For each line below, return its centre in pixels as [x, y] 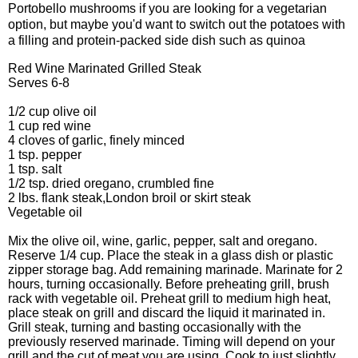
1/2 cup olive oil [52, 111]
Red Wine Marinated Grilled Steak [105, 68]
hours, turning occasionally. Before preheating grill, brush [169, 284]
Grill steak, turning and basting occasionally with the [155, 327]
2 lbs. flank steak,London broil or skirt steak [129, 197]
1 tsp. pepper [45, 154]
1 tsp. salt [35, 169]
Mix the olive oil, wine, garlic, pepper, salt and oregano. [163, 241]
